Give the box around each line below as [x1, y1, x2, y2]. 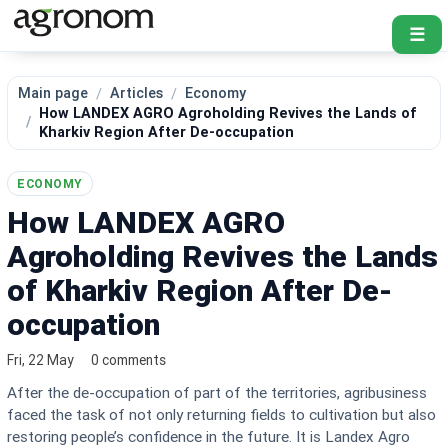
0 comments [91, 351, 167, 368]
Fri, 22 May [7, 351, 75, 368]
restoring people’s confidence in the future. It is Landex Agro [7, 427, 411, 446]
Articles [110, 85, 164, 103]
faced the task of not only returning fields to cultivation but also [7, 405, 437, 424]
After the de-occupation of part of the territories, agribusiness [7, 383, 428, 402]
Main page [18, 85, 89, 103]
